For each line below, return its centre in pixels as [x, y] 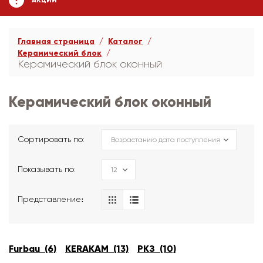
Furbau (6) [33, 249]
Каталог [125, 41]
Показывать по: [47, 169]
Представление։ [51, 199]
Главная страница [56, 41]
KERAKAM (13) [97, 249]
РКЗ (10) [157, 249]
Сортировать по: [51, 139]
